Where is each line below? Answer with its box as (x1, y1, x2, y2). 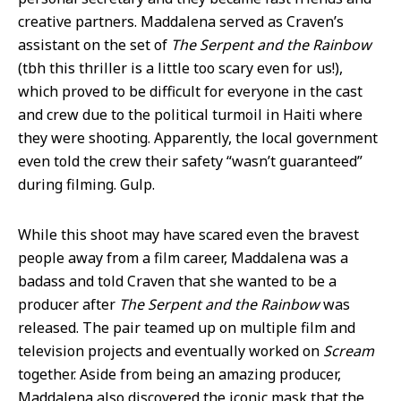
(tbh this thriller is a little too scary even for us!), (18, 58, 343, 79)
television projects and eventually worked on (18, 341, 323, 362)
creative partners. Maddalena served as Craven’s (18, 12, 344, 32)
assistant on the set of (18, 35, 171, 55)
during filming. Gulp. (18, 175, 155, 195)
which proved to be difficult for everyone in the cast (18, 81, 363, 102)
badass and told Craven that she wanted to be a (18, 271, 337, 292)
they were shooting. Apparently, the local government (18, 128, 378, 149)
